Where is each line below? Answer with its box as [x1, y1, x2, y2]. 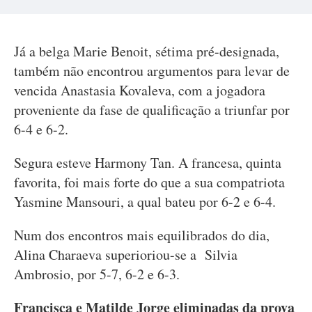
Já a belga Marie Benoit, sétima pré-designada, [14, 42, 279, 61]
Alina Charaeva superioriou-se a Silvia [14, 245, 237, 264]
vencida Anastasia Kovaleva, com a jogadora [14, 81, 265, 100]
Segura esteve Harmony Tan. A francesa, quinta [14, 153, 281, 172]
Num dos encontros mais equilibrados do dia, [14, 226, 270, 244]
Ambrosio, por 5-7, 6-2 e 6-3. [14, 265, 180, 283]
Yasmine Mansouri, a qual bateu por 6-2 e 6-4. [14, 192, 276, 211]
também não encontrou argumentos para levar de [14, 61, 290, 80]
